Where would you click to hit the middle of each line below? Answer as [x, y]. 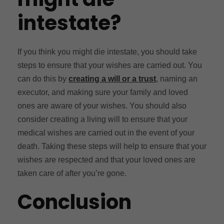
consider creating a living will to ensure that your [102, 119]
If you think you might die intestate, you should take [107, 51]
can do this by [43, 78]
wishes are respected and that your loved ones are [106, 159]
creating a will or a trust [112, 78]
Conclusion [74, 202]
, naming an [177, 78]
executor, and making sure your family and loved [103, 92]
